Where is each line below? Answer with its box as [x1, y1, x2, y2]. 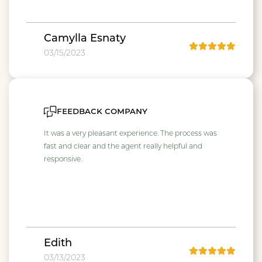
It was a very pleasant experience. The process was [44, 130, 217, 137]
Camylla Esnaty [44, 33, 126, 44]
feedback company [57, 107, 147, 116]
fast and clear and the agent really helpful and [44, 143, 202, 150]
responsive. [44, 156, 82, 163]
